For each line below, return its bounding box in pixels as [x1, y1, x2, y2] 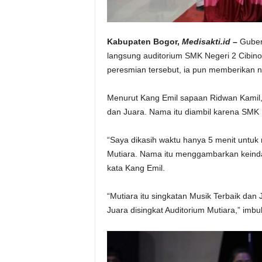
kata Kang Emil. [106, 163, 165, 173]
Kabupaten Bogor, [106, 37, 180, 46]
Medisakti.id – [179, 37, 237, 46]
